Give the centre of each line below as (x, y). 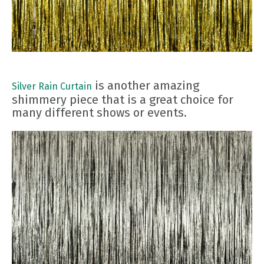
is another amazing (146, 86)
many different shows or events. (99, 113)
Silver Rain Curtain (52, 87)
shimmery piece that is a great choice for (123, 100)
